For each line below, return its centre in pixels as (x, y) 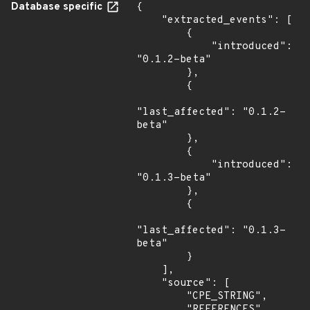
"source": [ (149, 283)
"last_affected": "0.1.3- (211, 231)
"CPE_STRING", (161, 297)
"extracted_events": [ (149, 20)
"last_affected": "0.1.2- (211, 112)
